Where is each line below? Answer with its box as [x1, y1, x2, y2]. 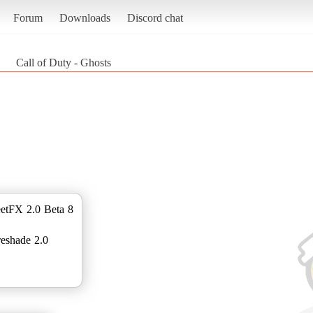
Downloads [59, 11, 110, 24]
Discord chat [126, 11, 183, 24]
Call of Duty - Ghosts [16, 56, 111, 68]
